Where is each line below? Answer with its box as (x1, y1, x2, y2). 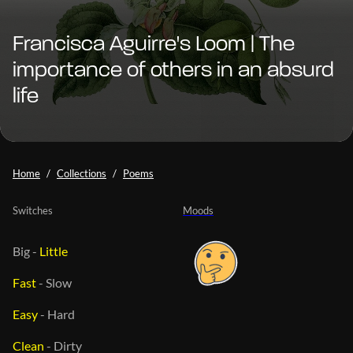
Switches (13, 203, 53, 217)
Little (39, 243, 68, 258)
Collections (57, 166, 106, 180)
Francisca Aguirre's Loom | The (13, 33, 295, 56)
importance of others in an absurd (13, 59, 334, 82)
